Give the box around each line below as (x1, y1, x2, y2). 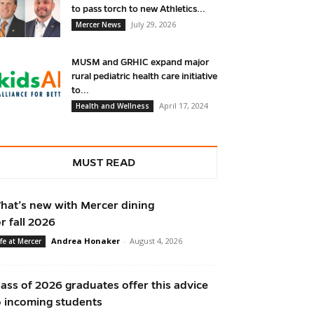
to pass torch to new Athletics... (71, 4, 205, 15)
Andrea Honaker (51, 235, 120, 247)
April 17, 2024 (159, 100, 208, 111)
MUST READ (72, 156, 135, 169)
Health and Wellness (76, 101, 149, 111)
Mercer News (76, 20, 121, 30)
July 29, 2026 (131, 19, 176, 30)
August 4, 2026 (130, 235, 182, 247)
